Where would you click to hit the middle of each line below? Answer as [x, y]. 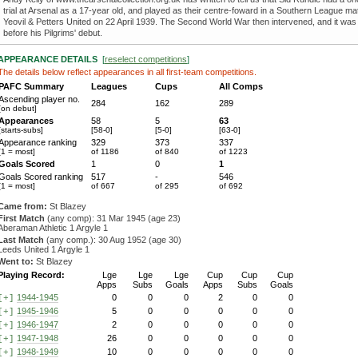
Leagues [109, 86]
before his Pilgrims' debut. [53, 33]
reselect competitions [146, 59]
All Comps [241, 86]
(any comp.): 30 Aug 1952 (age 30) [113, 240]
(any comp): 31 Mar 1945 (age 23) [113, 218]
